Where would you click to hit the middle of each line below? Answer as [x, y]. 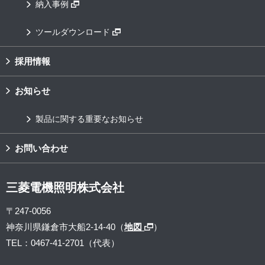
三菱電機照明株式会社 [65, 188]
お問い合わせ [41, 148]
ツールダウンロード [74, 32]
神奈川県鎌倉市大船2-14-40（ [65, 227]
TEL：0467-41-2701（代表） [63, 243]
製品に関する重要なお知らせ [89, 119]
